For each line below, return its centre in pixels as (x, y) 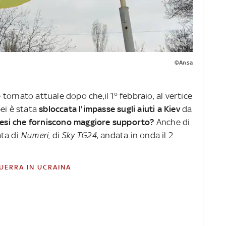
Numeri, (36, 135)
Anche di (173, 122)
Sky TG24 (79, 135)
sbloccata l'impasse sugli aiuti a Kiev (109, 109)
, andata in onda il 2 (135, 135)
